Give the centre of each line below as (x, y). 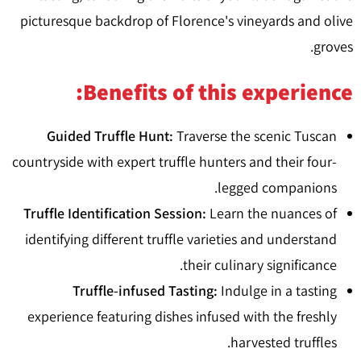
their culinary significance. (260, 265)
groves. (333, 46)
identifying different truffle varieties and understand (181, 239)
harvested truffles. (284, 342)
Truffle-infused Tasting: (147, 290)
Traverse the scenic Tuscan (257, 136)
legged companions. (277, 187)
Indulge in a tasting (279, 290)
